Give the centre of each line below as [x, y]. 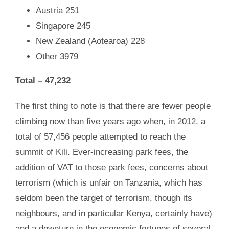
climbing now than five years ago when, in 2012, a [110, 121]
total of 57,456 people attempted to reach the [100, 136]
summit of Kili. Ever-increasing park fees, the [101, 152]
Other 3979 [57, 56]
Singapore [55, 26]
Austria [49, 10]
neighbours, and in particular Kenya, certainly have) [113, 213]
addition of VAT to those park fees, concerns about [111, 167]
